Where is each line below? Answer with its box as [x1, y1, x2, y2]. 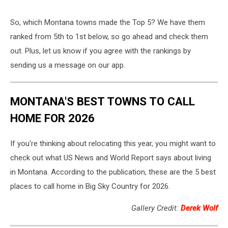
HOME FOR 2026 [10, 111, 95, 125]
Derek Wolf [181, 204, 218, 213]
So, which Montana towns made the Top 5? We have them [10, 17, 205, 27]
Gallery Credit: [131, 204, 181, 213]
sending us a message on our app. [10, 60, 125, 70]
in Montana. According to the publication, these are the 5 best [10, 167, 216, 177]
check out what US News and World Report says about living [10, 153, 211, 163]
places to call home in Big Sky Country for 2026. [10, 182, 170, 191]
